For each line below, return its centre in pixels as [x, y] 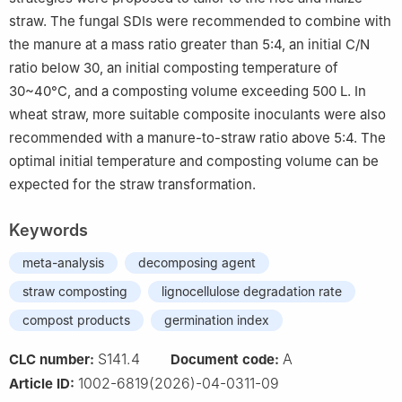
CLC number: [53, 359]
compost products [76, 319]
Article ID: [44, 383]
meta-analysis [63, 262]
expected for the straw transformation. [132, 184]
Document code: [227, 359]
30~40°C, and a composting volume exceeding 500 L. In [188, 91]
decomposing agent [197, 262]
